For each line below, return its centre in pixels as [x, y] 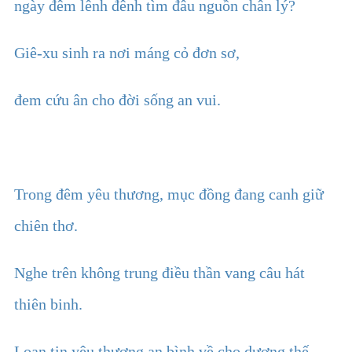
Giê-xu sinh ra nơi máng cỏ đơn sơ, [127, 52]
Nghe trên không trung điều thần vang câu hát [159, 272]
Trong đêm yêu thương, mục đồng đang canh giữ [169, 194]
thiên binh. [48, 304]
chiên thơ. [46, 225]
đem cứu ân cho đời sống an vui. [117, 99]
